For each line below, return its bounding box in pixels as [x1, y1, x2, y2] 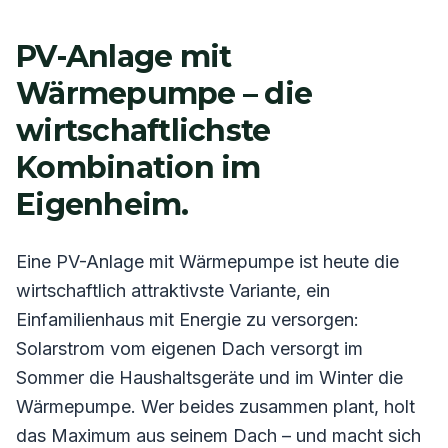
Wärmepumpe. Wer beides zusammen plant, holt [16, 395, 415, 417]
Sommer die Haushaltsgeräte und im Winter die [16, 366, 403, 388]
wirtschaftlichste [16, 111, 271, 149]
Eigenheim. [16, 185, 189, 223]
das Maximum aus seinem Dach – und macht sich [16, 424, 421, 446]
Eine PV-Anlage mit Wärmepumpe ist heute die [16, 250, 399, 272]
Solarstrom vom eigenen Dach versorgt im [16, 337, 363, 359]
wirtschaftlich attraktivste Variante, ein [16, 279, 330, 301]
